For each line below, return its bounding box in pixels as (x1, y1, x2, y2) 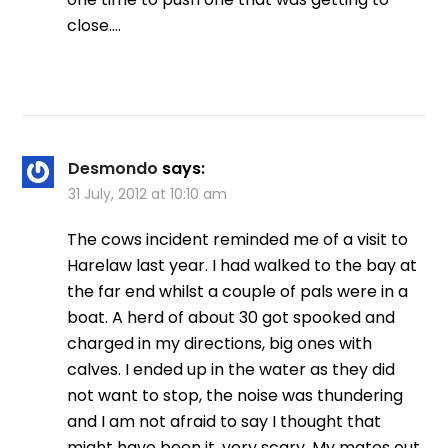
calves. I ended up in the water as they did (67, 357, 396, 381)
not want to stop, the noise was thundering (67, 383, 404, 407)
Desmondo (68, 156, 159, 180)
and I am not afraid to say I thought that (67, 409, 382, 433)
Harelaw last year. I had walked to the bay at (67, 253, 418, 277)
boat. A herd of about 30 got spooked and (67, 305, 396, 329)
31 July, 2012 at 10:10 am (68, 183, 228, 204)
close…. (67, 13, 122, 37)
